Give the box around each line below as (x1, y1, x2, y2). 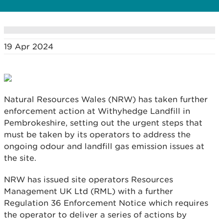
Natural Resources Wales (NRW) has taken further (4, 94, 208, 104)
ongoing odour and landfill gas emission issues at (4, 141, 204, 151)
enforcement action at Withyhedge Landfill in (4, 106, 190, 116)
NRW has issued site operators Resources (4, 175, 173, 184)
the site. (4, 153, 36, 163)
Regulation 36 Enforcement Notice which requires (4, 198, 208, 208)
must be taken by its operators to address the (4, 130, 191, 139)
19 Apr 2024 (4, 42, 53, 51)
